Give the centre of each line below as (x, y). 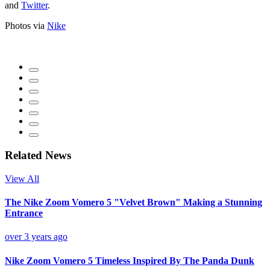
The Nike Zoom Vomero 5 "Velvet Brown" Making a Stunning (133, 202)
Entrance (24, 213)
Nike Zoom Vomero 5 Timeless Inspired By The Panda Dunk (130, 260)
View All (22, 178)
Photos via (26, 26)
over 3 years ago (36, 237)
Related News (38, 155)
